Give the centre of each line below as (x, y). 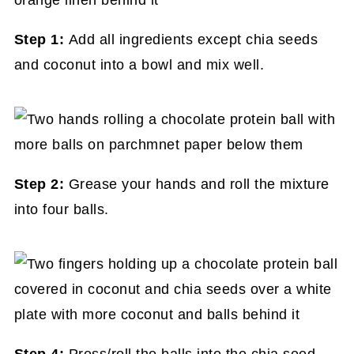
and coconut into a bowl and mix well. (139, 64)
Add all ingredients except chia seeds (193, 39)
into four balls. (61, 209)
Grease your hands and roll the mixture (199, 184)
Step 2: (41, 184)
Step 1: (41, 39)
